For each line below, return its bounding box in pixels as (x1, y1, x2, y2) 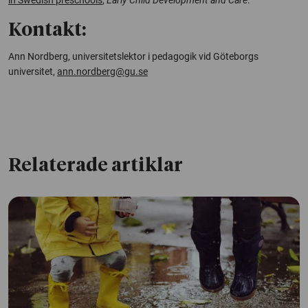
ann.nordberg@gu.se (57, 65, 148, 77)
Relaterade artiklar (8, 156, 183, 175)
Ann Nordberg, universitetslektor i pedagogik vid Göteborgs (8, 50, 258, 62)
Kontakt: (8, 21, 86, 40)
